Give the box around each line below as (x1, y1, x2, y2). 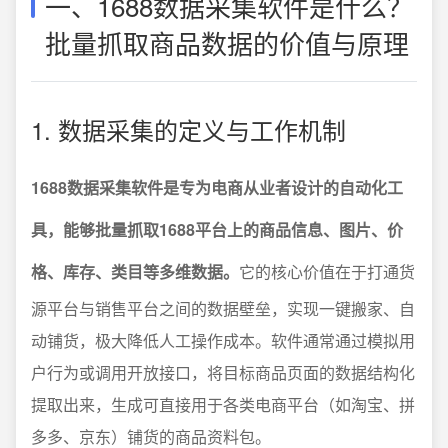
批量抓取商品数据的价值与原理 (45, 23, 409, 61)
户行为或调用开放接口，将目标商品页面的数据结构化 (31, 360, 415, 384)
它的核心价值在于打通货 (239, 259, 415, 283)
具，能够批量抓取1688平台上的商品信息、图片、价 (31, 217, 403, 241)
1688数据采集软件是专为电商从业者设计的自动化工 (31, 175, 403, 199)
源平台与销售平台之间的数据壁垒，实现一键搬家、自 (31, 296, 415, 320)
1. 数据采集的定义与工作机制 (31, 111, 346, 147)
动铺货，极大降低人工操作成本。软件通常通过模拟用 (31, 328, 415, 352)
